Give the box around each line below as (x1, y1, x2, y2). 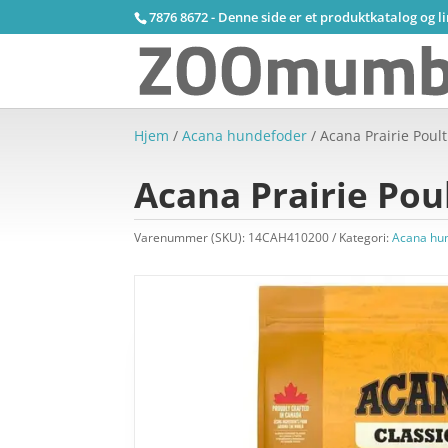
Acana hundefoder (182, 126, 308, 145)
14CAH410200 (248, 228, 330, 246)
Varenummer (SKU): (134, 228, 249, 246)
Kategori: (339, 228, 393, 246)
